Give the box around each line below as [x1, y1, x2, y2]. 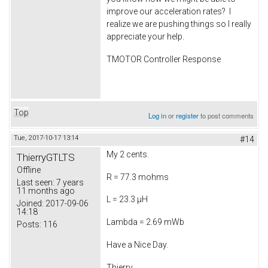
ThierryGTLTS [17, 151, 75, 163]
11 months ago [17, 185, 75, 196]
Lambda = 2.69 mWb [106, 217, 184, 227]
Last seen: [17, 177, 54, 187]
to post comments [199, 110, 254, 120]
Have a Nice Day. [106, 240, 168, 250]
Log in [148, 110, 167, 120]
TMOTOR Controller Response [106, 54, 221, 65]
